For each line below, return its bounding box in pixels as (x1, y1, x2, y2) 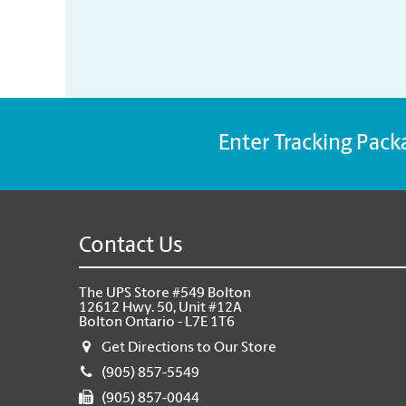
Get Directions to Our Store (101, 341, 276, 355)
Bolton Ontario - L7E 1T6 (79, 315, 235, 330)
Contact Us (79, 236, 183, 257)
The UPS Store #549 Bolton (79, 286, 251, 301)
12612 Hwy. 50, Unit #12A (79, 301, 242, 315)
